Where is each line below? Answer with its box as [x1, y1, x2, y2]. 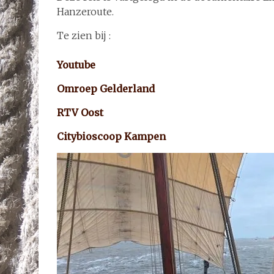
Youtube [57, 59, 95, 71]
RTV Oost [57, 106, 103, 119]
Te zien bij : [57, 29, 111, 42]
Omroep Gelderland [57, 83, 155, 95]
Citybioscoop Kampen [57, 130, 166, 143]
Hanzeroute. [57, 6, 114, 18]
